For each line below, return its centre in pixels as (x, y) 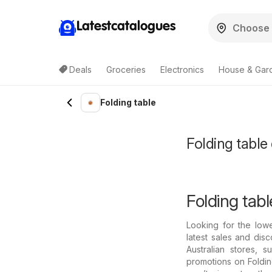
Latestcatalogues (126, 26)
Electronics (182, 70)
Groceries (126, 70)
